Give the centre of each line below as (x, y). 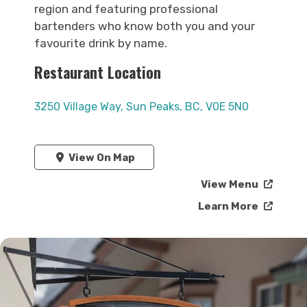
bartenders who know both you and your (145, 26)
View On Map (100, 157)
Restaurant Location (98, 72)
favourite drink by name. (101, 43)
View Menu (231, 185)
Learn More (229, 207)
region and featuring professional (126, 9)
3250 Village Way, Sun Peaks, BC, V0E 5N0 (142, 107)
